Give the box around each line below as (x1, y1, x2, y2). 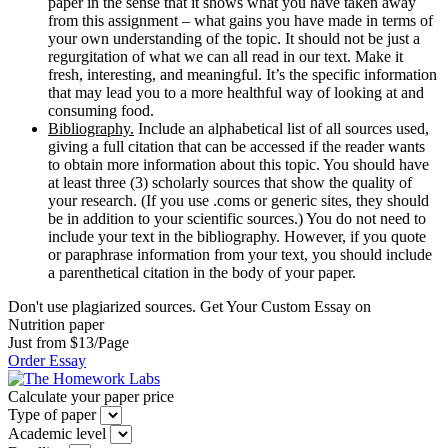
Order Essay (8, 351, 86, 369)
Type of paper (8, 405, 96, 423)
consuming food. (48, 101, 154, 119)
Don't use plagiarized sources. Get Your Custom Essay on (8, 297, 371, 315)
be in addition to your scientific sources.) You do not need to (48, 209, 426, 227)
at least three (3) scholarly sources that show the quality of (48, 173, 412, 191)
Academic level (8, 424, 106, 442)
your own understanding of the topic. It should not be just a (48, 29, 420, 47)
